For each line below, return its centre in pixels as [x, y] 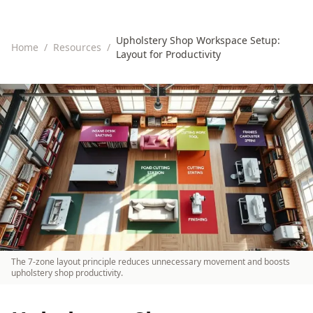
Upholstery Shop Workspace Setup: [198, 40]
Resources [77, 47]
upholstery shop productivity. [67, 272]
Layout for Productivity [168, 54]
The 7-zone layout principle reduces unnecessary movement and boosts [151, 261]
